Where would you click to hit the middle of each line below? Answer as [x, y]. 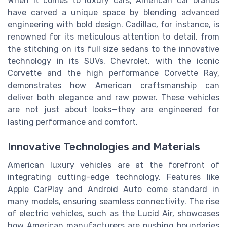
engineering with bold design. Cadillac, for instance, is [113, 25]
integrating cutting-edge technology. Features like [113, 177]
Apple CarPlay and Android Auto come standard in [113, 189]
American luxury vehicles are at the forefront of [113, 165]
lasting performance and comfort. [73, 122]
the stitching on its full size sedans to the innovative [113, 49]
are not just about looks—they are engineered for [113, 110]
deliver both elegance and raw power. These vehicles [113, 98]
